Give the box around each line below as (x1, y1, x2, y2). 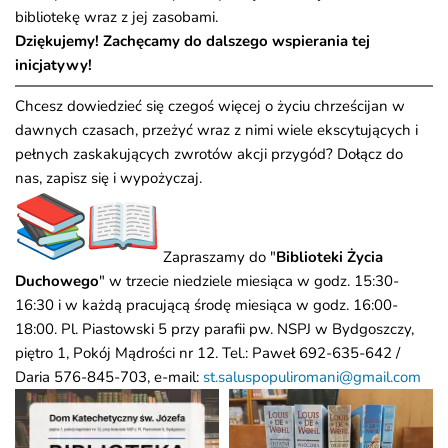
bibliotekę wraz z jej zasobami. (15, 7, 218, 28)
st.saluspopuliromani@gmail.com (203, 367, 421, 388)
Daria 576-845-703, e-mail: (15, 367, 203, 388)
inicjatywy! (15, 55, 92, 76)
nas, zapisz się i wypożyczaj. (15, 168, 202, 189)
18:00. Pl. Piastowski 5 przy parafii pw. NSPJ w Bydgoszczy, (15, 319, 414, 340)
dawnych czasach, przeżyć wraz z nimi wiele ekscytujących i (15, 120, 418, 141)
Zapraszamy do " (159, 247, 276, 268)
